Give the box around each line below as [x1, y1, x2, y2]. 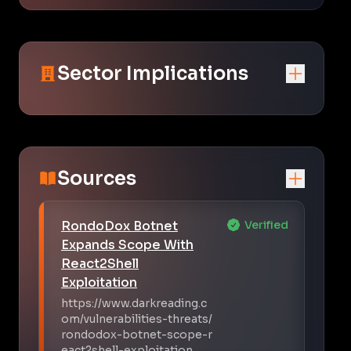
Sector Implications [57, 61, 248, 85]
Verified [244, 217, 288, 232]
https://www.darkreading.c [61, 295, 207, 310]
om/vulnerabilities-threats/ [61, 311, 212, 326]
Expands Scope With [61, 236, 194, 253]
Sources [57, 166, 136, 190]
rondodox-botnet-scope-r [61, 327, 212, 342]
